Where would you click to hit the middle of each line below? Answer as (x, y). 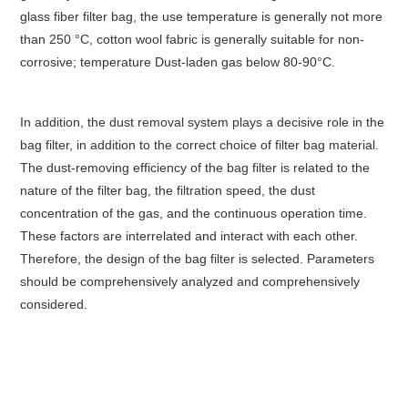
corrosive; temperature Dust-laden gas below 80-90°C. (178, 61)
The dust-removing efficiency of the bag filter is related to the (195, 167)
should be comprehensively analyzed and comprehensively (190, 281)
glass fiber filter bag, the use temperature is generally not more (202, 16)
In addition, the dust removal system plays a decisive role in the (203, 122)
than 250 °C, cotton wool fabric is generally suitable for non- (193, 39)
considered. (54, 304)
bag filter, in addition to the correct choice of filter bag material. (200, 144)
